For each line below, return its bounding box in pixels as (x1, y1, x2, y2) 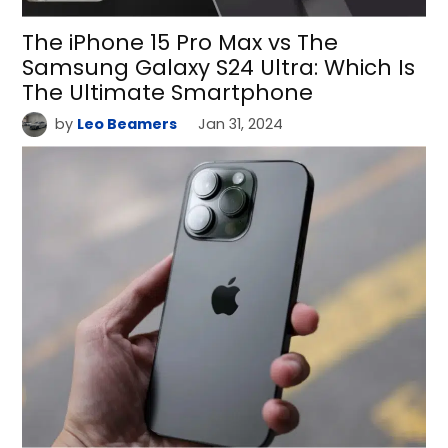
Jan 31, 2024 (198, 113, 284, 134)
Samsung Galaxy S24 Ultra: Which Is (22, 51, 416, 83)
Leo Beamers (76, 113, 177, 134)
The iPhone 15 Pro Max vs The (22, 26, 339, 58)
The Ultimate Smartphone (22, 76, 314, 108)
